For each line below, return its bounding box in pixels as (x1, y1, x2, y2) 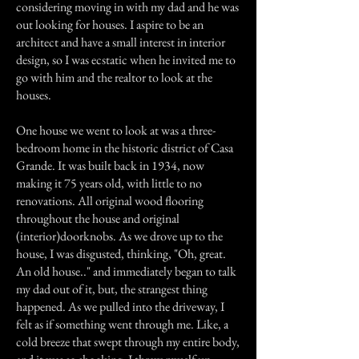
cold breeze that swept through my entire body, (16, 333, 240, 350)
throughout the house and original (16, 210, 179, 227)
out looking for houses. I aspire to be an (16, 16, 204, 33)
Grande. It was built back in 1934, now (16, 157, 204, 174)
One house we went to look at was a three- (16, 122, 216, 139)
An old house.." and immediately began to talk (16, 263, 236, 280)
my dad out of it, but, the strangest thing (16, 280, 208, 297)
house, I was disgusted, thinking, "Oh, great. (16, 245, 226, 262)
